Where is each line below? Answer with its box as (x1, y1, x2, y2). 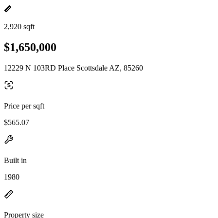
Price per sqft (4, 101, 44, 110)
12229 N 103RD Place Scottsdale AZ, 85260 (4, 63, 143, 72)
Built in (4, 156, 27, 164)
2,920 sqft (4, 22, 35, 31)
